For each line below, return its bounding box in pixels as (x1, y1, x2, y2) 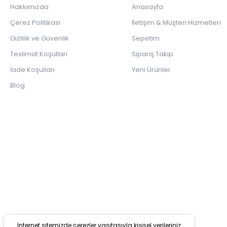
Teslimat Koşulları (10, 49, 67, 59)
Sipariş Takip (132, 49, 173, 59)
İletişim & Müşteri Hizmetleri (132, 18, 221, 28)
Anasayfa (132, 2, 163, 12)
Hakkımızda (10, 2, 49, 12)
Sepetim (132, 33, 160, 44)
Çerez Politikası (10, 18, 60, 28)
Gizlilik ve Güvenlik (10, 33, 69, 44)
